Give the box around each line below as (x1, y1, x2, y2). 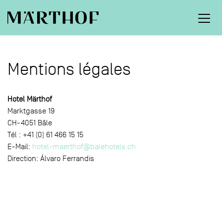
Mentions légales (7, 59, 131, 79)
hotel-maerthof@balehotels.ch (32, 142, 136, 152)
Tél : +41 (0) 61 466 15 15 (7, 130, 83, 140)
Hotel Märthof (7, 95, 54, 104)
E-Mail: (7, 142, 32, 152)
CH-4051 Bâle (7, 118, 52, 128)
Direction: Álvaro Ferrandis (7, 154, 94, 164)
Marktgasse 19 (7, 107, 55, 116)
